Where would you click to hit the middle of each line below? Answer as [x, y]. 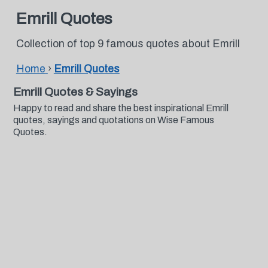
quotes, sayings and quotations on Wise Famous [113, 120]
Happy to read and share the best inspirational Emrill [121, 108]
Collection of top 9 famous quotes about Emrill [128, 44]
